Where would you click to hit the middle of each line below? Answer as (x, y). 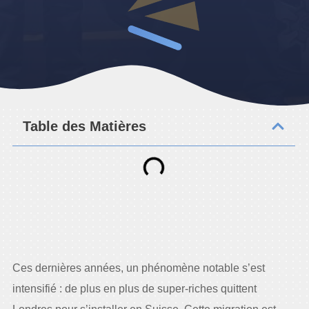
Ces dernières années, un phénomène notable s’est (138, 268)
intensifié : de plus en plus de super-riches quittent (134, 288)
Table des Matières (84, 127)
